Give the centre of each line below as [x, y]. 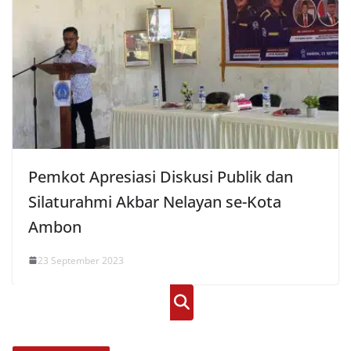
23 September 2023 [81, 260]
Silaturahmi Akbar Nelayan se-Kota [155, 201]
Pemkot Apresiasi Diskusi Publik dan [161, 176]
